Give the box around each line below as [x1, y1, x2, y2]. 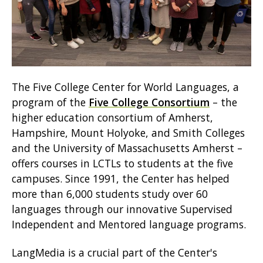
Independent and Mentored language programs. [12, 217, 249, 232]
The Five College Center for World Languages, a [12, 80, 239, 95]
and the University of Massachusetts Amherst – [12, 141, 242, 156]
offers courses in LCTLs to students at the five [12, 156, 233, 171]
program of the [12, 95, 89, 110]
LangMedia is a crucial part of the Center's [12, 245, 217, 260]
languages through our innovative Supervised [12, 202, 232, 217]
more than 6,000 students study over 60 [12, 187, 208, 201]
